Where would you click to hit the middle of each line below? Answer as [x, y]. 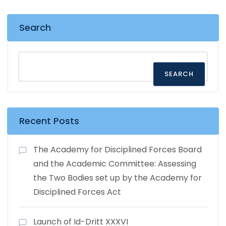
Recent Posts [49, 121]
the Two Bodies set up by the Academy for [118, 178]
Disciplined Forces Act [77, 192]
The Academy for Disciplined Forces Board [118, 149]
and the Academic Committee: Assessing [115, 163]
